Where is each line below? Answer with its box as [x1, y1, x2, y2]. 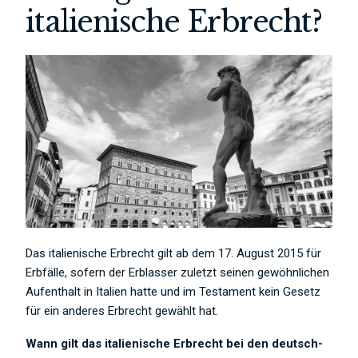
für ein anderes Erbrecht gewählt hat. [26, 303, 219, 318]
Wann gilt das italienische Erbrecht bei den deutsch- [26, 336, 324, 351]
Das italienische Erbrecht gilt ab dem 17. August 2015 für [26, 245, 322, 261]
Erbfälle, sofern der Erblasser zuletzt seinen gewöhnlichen [26, 265, 330, 280]
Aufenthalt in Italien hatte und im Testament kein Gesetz [26, 284, 321, 299]
